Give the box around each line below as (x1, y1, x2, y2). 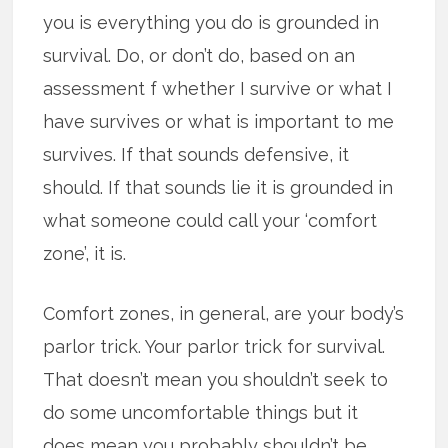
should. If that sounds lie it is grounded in (43, 177, 394, 199)
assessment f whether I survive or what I (43, 78, 393, 100)
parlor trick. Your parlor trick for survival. (43, 336, 386, 358)
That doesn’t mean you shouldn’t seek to (43, 369, 389, 391)
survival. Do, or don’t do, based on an (43, 45, 356, 67)
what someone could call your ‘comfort (43, 210, 378, 232)
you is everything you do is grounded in (43, 12, 380, 34)
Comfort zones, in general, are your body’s (43, 303, 405, 325)
